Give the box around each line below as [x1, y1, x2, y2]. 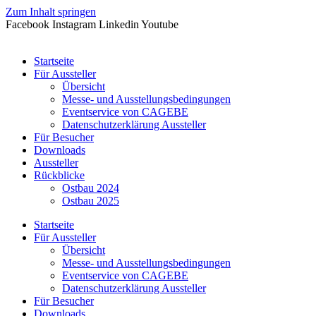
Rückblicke [34, 169, 85, 181]
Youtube [141, 18, 178, 30]
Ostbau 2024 [62, 182, 119, 194]
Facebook [6, 18, 49, 30]
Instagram [52, 18, 96, 30]
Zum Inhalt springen [6, 6, 96, 18]
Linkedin [99, 18, 139, 30]
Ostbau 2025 [62, 195, 119, 207]
